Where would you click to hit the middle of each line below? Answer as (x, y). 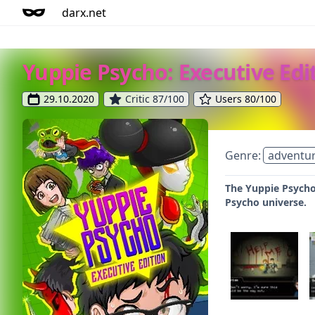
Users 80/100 (246, 99)
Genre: (244, 155)
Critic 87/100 (155, 99)
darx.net (84, 13)
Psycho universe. (266, 202)
